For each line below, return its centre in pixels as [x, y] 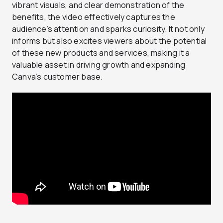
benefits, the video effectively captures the [94, 17]
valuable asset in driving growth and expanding [99, 64]
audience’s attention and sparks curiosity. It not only [108, 29]
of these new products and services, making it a [101, 53]
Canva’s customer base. [57, 76]
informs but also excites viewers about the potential [110, 41]
